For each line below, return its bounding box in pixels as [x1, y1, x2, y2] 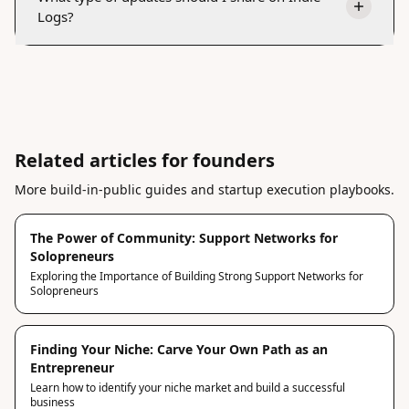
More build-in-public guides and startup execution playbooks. [15, 180, 394, 198]
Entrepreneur [30, 358, 114, 376]
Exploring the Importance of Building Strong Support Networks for [30, 267, 363, 284]
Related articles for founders [15, 147, 275, 173]
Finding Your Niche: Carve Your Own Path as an [30, 340, 328, 358]
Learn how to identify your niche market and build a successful [30, 379, 345, 395]
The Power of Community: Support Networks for [30, 228, 338, 246]
